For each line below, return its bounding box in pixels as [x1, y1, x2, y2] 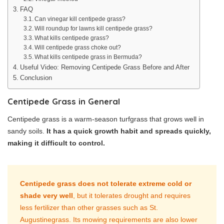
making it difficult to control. [7, 139, 105, 147]
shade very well [20, 191, 73, 200]
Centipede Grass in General [7, 96, 120, 107]
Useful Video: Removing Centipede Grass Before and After [19, 63, 189, 71]
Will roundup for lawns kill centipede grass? [34, 25, 152, 32]
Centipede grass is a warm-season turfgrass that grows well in [7, 115, 204, 123]
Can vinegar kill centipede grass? [34, 15, 125, 22]
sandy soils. [7, 127, 46, 135]
